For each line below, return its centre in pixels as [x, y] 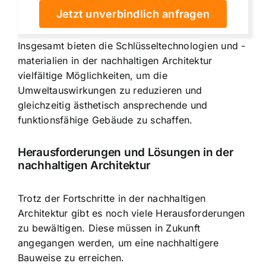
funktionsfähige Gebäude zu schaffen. [105, 120]
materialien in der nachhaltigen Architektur [115, 60]
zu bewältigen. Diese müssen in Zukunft [109, 228]
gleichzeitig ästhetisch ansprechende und [113, 105]
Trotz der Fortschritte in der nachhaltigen [112, 198]
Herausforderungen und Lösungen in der [126, 153]
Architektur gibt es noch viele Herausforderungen [132, 213]
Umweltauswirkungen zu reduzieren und [110, 90]
